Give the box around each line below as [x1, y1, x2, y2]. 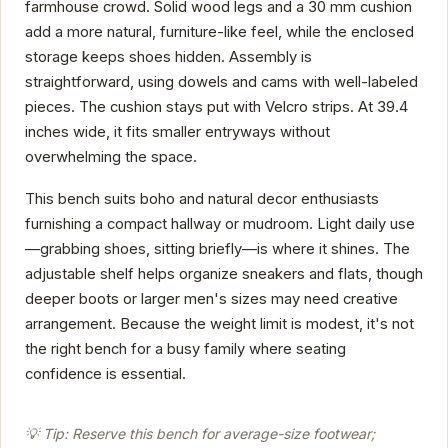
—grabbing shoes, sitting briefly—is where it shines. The [25, 239, 410, 258]
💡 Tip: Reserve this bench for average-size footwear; [25, 424, 375, 442]
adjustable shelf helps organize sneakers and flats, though [25, 264, 423, 283]
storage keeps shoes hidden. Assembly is [25, 48, 312, 67]
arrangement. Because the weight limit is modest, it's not [25, 314, 414, 333]
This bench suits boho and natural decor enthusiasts [25, 189, 379, 208]
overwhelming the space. [25, 148, 197, 167]
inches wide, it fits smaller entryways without [25, 123, 330, 142]
